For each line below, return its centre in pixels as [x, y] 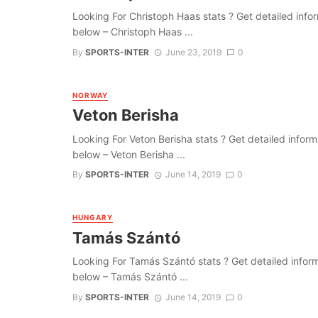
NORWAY [90, 95]
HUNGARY [93, 218]
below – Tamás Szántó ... [130, 277]
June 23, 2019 [193, 52]
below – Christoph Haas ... [133, 32]
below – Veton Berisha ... [129, 154]
